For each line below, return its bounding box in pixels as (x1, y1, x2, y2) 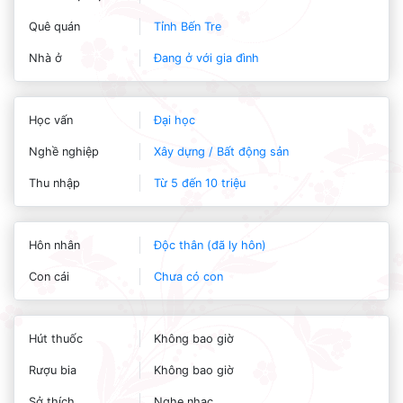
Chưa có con (153, 270, 223, 283)
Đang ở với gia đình (153, 51, 259, 65)
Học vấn (29, 113, 73, 127)
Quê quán (29, 20, 80, 33)
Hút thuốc (29, 332, 83, 345)
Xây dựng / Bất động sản (153, 145, 289, 158)
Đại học (153, 113, 195, 127)
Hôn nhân (29, 238, 80, 252)
